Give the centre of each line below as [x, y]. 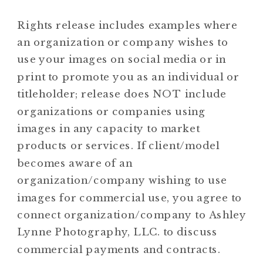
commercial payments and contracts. [119, 249]
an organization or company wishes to [123, 42]
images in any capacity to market [109, 129]
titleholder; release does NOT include [122, 94]
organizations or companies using [112, 111]
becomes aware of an [75, 163]
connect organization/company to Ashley [132, 215]
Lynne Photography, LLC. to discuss [117, 232]
